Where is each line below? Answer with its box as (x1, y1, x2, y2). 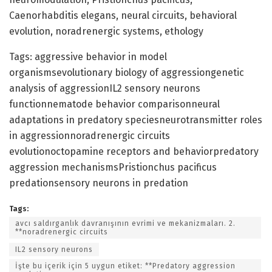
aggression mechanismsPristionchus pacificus (9, 161, 217, 173)
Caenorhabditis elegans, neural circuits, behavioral (9, 9, 237, 21)
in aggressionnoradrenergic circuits (9, 129, 170, 141)
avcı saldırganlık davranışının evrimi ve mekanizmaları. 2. (15, 219, 236, 228)
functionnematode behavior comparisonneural (9, 98, 220, 110)
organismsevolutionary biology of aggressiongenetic (9, 66, 244, 78)
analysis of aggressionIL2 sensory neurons (9, 82, 200, 94)
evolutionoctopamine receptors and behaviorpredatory (9, 145, 259, 157)
